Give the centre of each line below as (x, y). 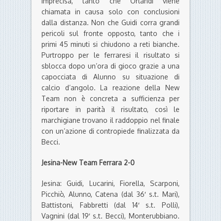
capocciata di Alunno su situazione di (110, 77)
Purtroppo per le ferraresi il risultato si (110, 55)
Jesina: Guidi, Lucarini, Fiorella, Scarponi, (110, 184)
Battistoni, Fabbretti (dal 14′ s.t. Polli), (110, 205)
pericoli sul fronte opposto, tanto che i (110, 34)
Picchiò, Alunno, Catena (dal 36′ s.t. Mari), (110, 194)
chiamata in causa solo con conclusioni (110, 12)
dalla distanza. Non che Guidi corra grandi (110, 23)
